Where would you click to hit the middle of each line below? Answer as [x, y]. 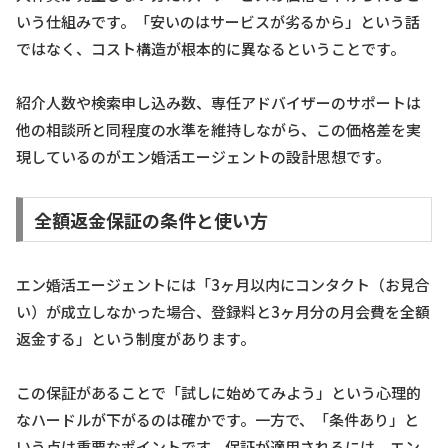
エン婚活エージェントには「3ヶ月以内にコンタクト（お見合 [223, 285]
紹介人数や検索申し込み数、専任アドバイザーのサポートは [218, 102]
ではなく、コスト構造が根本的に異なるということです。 [210, 48]
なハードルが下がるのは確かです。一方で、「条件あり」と [217, 420]
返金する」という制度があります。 [135, 339]
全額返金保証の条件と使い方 [150, 219]
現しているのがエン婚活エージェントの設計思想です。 [203, 156]
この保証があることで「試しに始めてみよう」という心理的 [218, 393]
